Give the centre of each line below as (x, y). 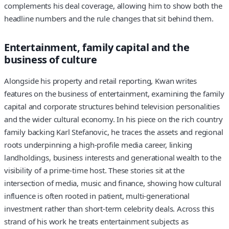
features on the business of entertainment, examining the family (114, 93)
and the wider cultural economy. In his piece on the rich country (113, 119)
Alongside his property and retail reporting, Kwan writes (101, 81)
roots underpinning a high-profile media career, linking (98, 144)
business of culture (51, 60)
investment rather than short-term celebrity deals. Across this (109, 208)
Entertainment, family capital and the (97, 48)
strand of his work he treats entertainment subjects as (96, 221)
